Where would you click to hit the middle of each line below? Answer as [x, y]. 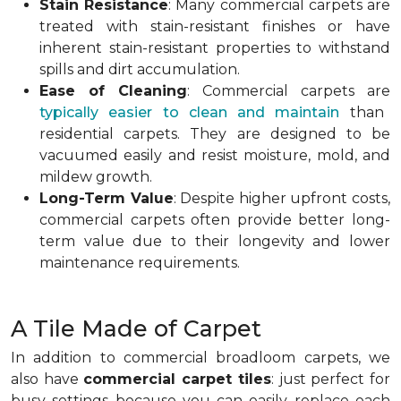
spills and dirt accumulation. [140, 69]
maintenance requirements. [140, 263]
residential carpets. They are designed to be [215, 134]
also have [47, 379]
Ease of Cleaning [113, 91]
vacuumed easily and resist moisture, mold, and [215, 155]
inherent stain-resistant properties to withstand [215, 48]
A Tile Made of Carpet [136, 328]
